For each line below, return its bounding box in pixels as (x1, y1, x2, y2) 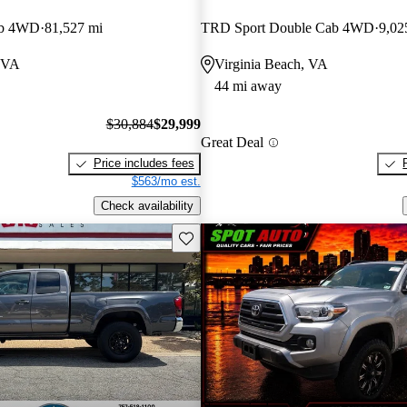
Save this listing (177, 229, 263, 243)
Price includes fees (93, 156, 194, 171)
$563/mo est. (131, 174, 201, 189)
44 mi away (213, 77, 282, 94)
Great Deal (200, 134, 263, 151)
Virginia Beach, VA (213, 55, 328, 72)
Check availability (100, 199, 194, 213)
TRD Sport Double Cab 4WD (200, 19, 374, 35)
